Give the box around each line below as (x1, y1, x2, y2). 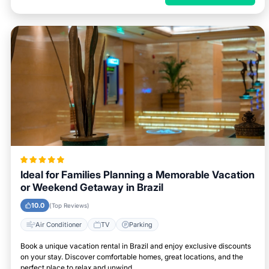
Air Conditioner (35, 220, 82, 229)
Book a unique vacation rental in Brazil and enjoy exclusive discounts (20, 241, 251, 250)
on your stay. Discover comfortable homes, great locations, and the (20, 252, 243, 261)
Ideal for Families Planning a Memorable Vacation (20, 169, 255, 181)
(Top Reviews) (49, 202, 89, 209)
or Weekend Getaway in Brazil (20, 181, 163, 193)
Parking (129, 220, 153, 229)
